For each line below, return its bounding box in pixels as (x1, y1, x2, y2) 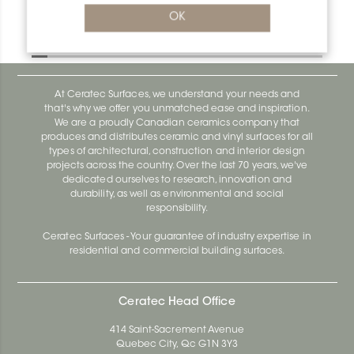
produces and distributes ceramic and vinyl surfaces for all (40, 132, 314, 142)
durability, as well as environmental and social (70, 189, 284, 199)
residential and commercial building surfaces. (69, 246, 285, 256)
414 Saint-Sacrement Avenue (109, 325, 245, 335)
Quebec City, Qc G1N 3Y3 (115, 339, 239, 349)
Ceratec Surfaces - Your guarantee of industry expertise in (43, 232, 311, 242)
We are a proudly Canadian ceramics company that (55, 118, 299, 128)
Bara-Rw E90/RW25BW (63, 7, 183, 19)
